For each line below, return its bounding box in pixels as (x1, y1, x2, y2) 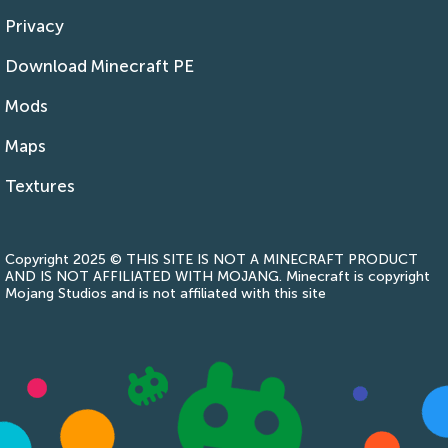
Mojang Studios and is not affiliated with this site (5, 284, 326, 302)
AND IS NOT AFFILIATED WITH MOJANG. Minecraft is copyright (5, 267, 430, 285)
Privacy (5, 15, 64, 36)
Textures (5, 175, 75, 196)
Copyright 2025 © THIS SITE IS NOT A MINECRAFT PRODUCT (5, 250, 418, 268)
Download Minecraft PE (5, 55, 194, 76)
